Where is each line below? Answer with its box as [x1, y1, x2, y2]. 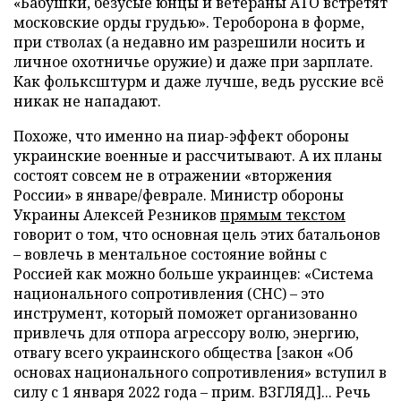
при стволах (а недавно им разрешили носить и [13, 31, 365, 52]
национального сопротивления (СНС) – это [13, 283, 324, 303]
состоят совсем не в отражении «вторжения [13, 165, 332, 185]
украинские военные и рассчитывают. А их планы [13, 145, 382, 166]
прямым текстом [220, 204, 346, 225]
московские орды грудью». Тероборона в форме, [13, 12, 364, 32]
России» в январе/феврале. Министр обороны [13, 184, 344, 205]
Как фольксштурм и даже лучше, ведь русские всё [13, 71, 384, 91]
